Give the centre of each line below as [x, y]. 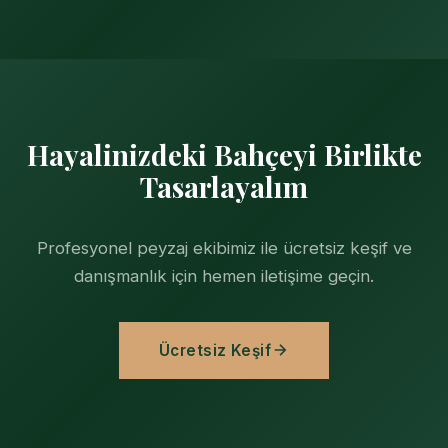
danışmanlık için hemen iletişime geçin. [224, 275]
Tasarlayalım [224, 186]
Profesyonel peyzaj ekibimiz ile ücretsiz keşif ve [224, 247]
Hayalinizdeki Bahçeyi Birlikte [224, 154]
